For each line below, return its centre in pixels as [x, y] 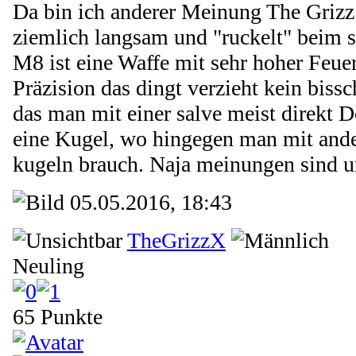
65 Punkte [58, 316]
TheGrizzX [176, 240]
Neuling [48, 265]
